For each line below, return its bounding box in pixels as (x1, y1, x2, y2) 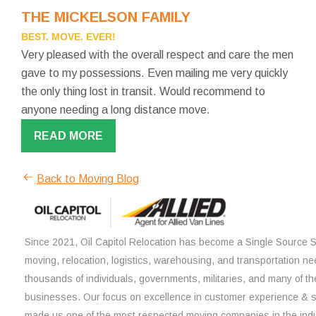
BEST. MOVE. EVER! (21, 30, 116, 42)
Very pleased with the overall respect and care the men (21, 48, 293, 61)
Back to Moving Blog (37, 172, 139, 185)
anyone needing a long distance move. (21, 103, 210, 116)
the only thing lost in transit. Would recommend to (21, 85, 265, 97)
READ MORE (34, 129, 103, 142)
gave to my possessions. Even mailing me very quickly (21, 66, 288, 79)
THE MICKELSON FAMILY (21, 8, 190, 25)
